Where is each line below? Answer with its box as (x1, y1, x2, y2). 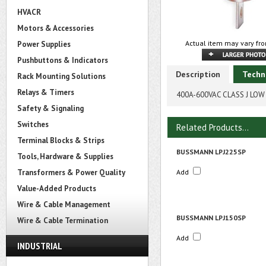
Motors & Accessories (17, 23, 94, 33)
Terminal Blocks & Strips (17, 135, 104, 145)
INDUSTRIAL (17, 240, 62, 252)
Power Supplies (17, 39, 71, 49)
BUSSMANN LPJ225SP (176, 147, 246, 156)
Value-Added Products (17, 183, 96, 194)
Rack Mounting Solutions (17, 71, 106, 81)
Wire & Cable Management (17, 199, 110, 210)
